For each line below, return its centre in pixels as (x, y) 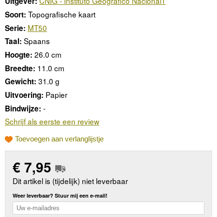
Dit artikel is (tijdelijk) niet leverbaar (70, 181)
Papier (56, 95)
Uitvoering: (24, 95)
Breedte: (20, 68)
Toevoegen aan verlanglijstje (59, 139)
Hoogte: (19, 55)
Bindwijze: (23, 108)
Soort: (15, 15)
